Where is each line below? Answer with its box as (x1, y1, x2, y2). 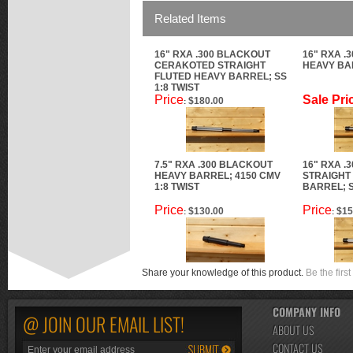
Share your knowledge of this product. (142, 267, 306, 278)
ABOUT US (273, 321, 314, 338)
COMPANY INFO (273, 303, 340, 320)
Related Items (154, 12, 226, 25)
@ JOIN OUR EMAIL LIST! (23, 310, 184, 338)
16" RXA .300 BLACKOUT (154, 49, 270, 60)
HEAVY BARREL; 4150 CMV (154, 170, 281, 181)
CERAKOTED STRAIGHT (154, 60, 266, 71)
